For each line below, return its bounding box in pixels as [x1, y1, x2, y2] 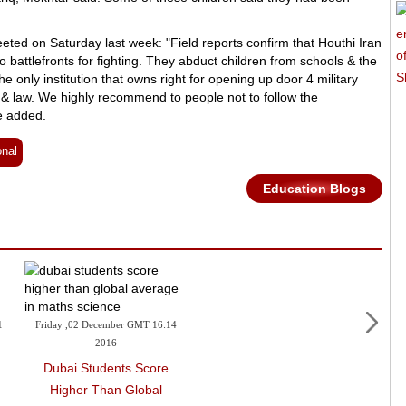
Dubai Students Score [43, 361, 169, 375]
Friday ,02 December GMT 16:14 [34, 316, 177, 335]
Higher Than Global [49, 382, 162, 397]
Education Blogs [263, 181, 367, 196]
